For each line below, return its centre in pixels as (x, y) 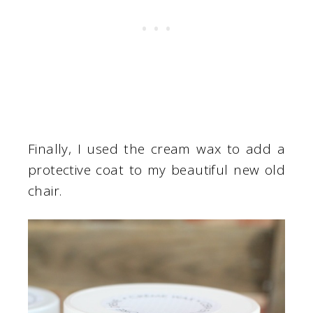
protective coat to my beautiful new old (156, 169)
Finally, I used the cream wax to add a (156, 148)
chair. (45, 190)
